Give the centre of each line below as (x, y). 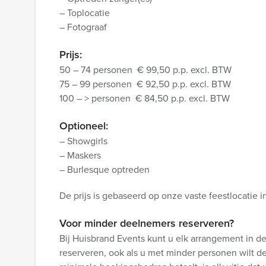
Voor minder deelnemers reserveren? (147, 223)
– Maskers (80, 155)
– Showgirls (83, 141)
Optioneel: (84, 126)
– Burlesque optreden (104, 170)
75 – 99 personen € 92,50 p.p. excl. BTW (145, 84)
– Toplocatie (85, 13)
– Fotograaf (83, 27)
